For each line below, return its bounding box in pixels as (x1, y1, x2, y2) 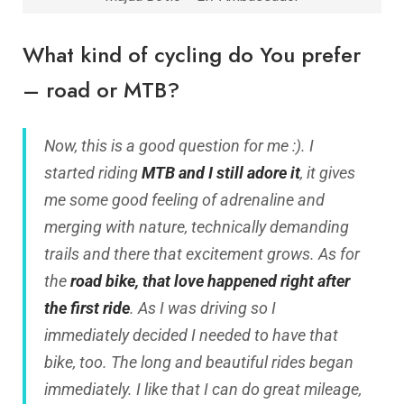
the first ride (44, 298, 130, 318)
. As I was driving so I (130, 298, 276, 318)
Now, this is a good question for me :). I (44, 136, 314, 156)
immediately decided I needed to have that (44, 326, 338, 345)
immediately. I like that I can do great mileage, (44, 380, 362, 399)
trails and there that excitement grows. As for (44, 244, 360, 264)
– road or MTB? (23, 75, 179, 106)
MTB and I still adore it (142, 163, 300, 183)
